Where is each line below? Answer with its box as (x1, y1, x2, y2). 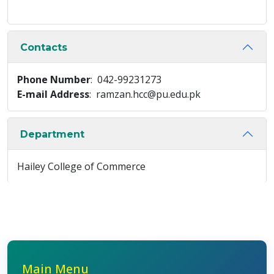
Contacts (20, 41, 67, 53)
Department (20, 128, 84, 140)
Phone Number (17, 73, 91, 86)
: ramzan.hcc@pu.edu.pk (89, 87, 201, 101)
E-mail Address (17, 87, 89, 101)
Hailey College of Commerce (17, 160, 146, 173)
